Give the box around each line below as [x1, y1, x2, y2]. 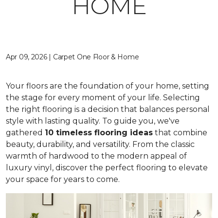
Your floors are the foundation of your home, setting [6, 81, 209, 91]
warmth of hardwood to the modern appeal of [6, 151, 187, 161]
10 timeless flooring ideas [45, 128, 153, 137]
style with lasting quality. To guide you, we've [6, 116, 180, 126]
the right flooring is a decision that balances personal [6, 105, 210, 114]
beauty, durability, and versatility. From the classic [6, 140, 195, 149]
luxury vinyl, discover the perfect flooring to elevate [6, 163, 208, 172]
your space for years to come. [6, 175, 120, 184]
